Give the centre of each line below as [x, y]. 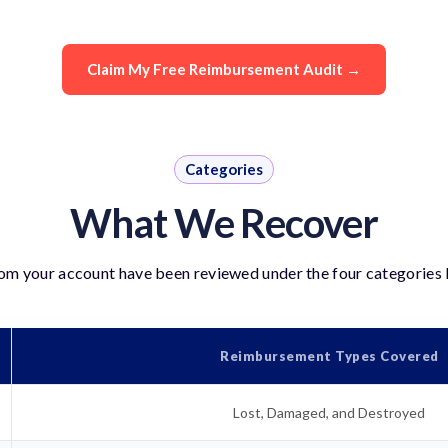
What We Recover [224, 222]
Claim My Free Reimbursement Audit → [224, 69]
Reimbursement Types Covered [329, 355]
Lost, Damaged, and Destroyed [329, 412]
